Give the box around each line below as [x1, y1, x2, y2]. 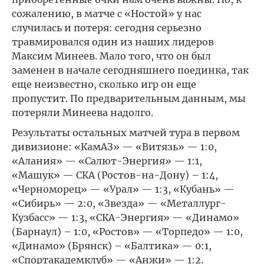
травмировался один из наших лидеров [12, 36, 214, 48]
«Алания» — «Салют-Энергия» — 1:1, [12, 155, 202, 167]
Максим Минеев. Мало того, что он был [12, 50, 211, 62]
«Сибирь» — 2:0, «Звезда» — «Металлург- [12, 197, 226, 209]
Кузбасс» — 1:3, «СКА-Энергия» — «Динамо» [12, 212, 239, 223]
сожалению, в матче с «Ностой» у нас [12, 8, 202, 19]
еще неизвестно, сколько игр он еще [12, 78, 196, 90]
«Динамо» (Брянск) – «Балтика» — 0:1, [12, 240, 212, 252]
